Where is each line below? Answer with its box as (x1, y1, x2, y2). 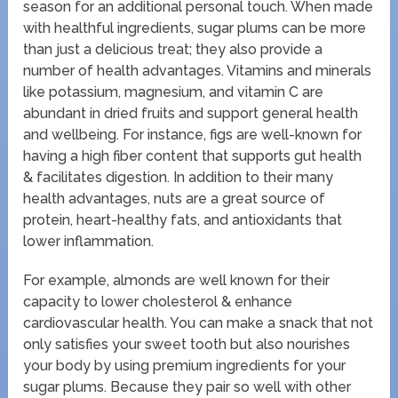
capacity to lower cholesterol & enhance (23, 292, 293, 310)
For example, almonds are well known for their (23, 271, 330, 289)
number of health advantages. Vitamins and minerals (23, 61, 372, 79)
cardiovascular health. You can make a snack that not (23, 314, 374, 331)
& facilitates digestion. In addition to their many (23, 168, 334, 186)
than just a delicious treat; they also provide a (23, 40, 323, 58)
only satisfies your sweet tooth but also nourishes (23, 335, 351, 353)
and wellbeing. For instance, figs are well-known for (23, 125, 362, 143)
